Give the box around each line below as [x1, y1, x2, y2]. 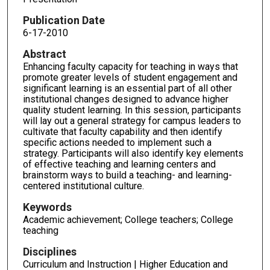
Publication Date [22, 14, 105, 27]
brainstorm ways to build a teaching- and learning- [22, 169, 232, 181]
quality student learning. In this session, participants [22, 104, 241, 116]
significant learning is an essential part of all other [22, 83, 232, 95]
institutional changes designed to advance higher [22, 93, 228, 105]
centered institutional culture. [22, 180, 144, 192]
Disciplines [22, 245, 77, 258]
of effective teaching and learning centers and [22, 159, 216, 171]
